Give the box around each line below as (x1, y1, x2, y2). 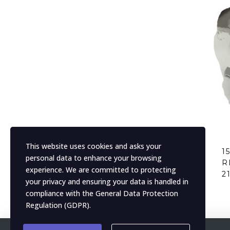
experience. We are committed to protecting (26, 165, 176, 175)
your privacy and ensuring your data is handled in (26, 177, 188, 186)
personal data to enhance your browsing (26, 153, 162, 163)
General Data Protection (95, 188, 178, 198)
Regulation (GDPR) (26, 200, 89, 210)
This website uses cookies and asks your (26, 141, 161, 151)
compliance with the (26, 188, 95, 198)
